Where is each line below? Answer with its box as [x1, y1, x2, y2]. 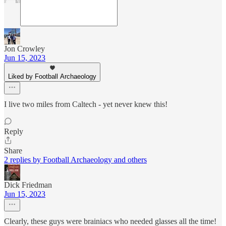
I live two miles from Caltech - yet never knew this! [4, 100, 167, 109]
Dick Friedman [4, 181, 52, 190]
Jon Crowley [4, 44, 45, 53]
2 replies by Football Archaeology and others [4, 155, 147, 164]
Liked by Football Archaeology [8, 73, 96, 81]
